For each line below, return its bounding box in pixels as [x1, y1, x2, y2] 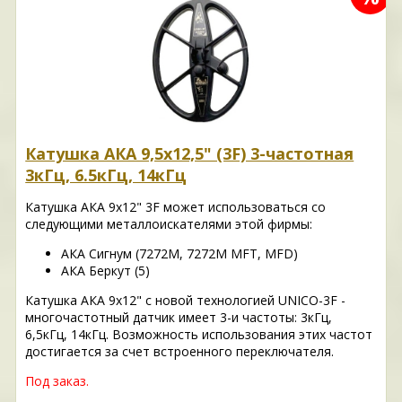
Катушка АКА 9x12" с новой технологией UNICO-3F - [25, 292, 346, 310]
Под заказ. [25, 372, 90, 390]
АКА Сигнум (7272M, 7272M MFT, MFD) [61, 245, 299, 263]
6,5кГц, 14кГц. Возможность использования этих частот [25, 326, 373, 344]
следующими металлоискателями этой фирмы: [25, 215, 313, 233]
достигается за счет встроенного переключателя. [25, 343, 335, 361]
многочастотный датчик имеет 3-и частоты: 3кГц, [25, 309, 333, 327]
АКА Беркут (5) [61, 262, 154, 280]
